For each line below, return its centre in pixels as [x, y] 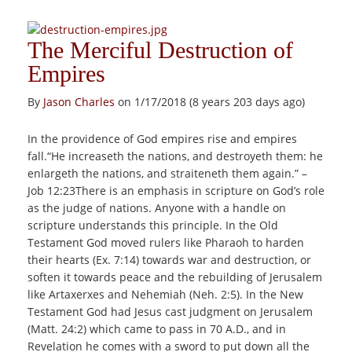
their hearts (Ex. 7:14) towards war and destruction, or [169, 260]
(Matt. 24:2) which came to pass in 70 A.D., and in [157, 329]
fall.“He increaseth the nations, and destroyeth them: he [175, 156]
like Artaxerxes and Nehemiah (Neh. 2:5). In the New [165, 294]
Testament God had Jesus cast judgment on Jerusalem [170, 312]
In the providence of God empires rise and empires [162, 139]
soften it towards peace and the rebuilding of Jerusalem [175, 277]
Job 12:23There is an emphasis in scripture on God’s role [176, 191]
